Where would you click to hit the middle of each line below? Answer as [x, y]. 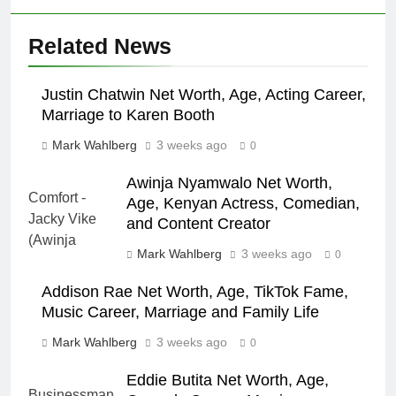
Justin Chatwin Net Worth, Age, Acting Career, [204, 95]
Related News [100, 46]
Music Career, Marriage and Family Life [180, 312]
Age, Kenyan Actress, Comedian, [243, 204]
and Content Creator [198, 224]
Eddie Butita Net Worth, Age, [228, 381]
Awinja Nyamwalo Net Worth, [229, 183]
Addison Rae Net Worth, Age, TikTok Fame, [195, 292]
